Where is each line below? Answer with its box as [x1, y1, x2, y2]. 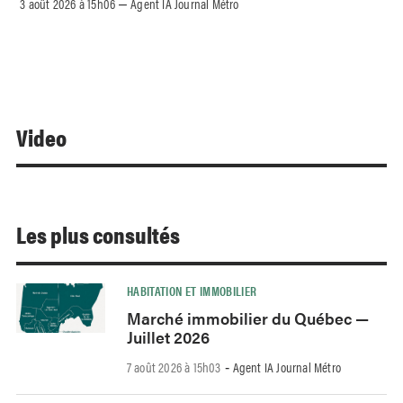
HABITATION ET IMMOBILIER [126, 281, 257, 300]
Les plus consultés [16, 218, 180, 252]
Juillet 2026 [126, 326, 210, 349]
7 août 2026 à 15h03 [126, 357, 221, 377]
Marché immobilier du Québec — [126, 307, 369, 330]
